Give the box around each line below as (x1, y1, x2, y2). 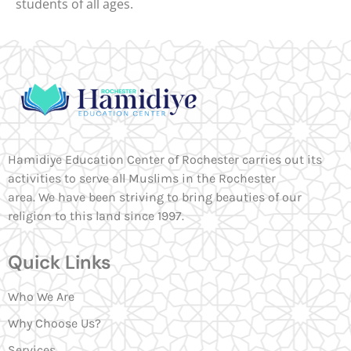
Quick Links (8, 249, 111, 274)
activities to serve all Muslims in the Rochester (8, 171, 276, 186)
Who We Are (8, 288, 74, 304)
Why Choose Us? (8, 315, 101, 331)
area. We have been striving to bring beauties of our (8, 190, 302, 205)
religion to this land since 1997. (8, 208, 184, 224)
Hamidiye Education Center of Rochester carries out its (8, 152, 322, 168)
